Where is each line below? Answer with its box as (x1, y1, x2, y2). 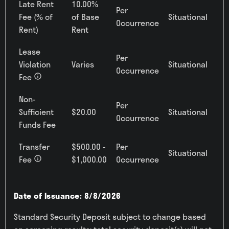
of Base (72, 10, 99, 23)
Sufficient (19, 105, 54, 118)
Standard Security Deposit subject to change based (14, 210, 206, 223)
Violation (19, 58, 51, 71)
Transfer (19, 140, 50, 153)
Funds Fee (19, 118, 56, 131)
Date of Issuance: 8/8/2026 (14, 189, 121, 202)
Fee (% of (19, 10, 53, 23)
